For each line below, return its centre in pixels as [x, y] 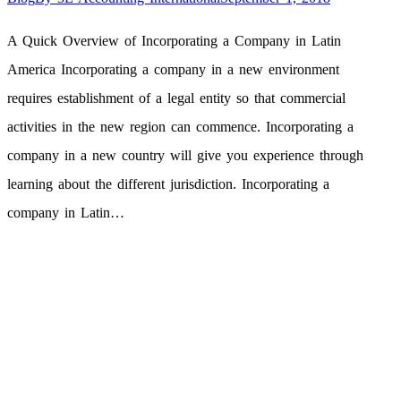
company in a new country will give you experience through [185, 156]
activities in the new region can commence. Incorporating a [180, 127]
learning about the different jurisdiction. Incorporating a [168, 184]
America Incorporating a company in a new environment [173, 70]
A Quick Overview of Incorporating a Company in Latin [174, 41]
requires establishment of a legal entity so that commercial [176, 98]
